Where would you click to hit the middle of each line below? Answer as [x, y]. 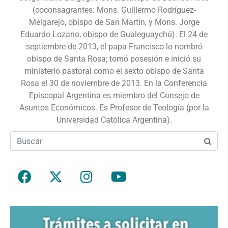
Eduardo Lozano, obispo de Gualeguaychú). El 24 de [114, 34]
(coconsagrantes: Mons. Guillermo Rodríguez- [114, 10]
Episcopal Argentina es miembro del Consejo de [114, 95]
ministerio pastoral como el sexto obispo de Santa [114, 71]
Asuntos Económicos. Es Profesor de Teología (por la [114, 107]
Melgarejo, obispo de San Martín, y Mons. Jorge [114, 22]
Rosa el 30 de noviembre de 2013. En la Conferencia [114, 83]
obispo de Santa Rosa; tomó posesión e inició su [114, 59]
